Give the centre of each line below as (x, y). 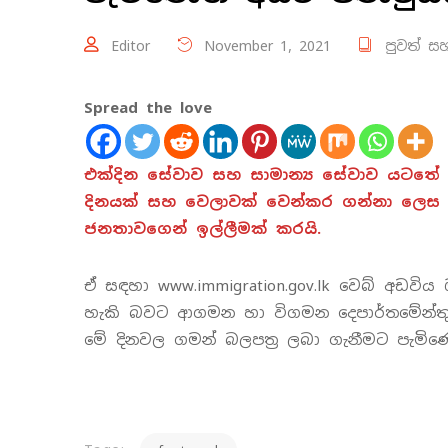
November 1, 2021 (264, 46)
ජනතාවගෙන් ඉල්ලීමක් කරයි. (202, 229)
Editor (130, 46)
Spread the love (148, 108)
